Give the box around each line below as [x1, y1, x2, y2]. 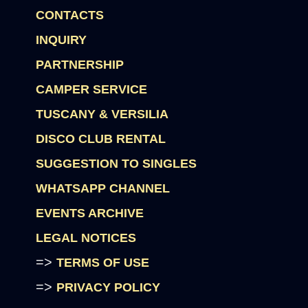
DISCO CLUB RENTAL [36, 132, 166, 146]
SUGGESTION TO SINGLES [36, 157, 197, 170]
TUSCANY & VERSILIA [36, 107, 169, 121]
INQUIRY [36, 33, 87, 47]
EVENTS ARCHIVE [36, 206, 144, 220]
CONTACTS [36, 8, 104, 22]
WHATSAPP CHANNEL [36, 181, 170, 195]
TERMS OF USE [56, 256, 150, 269]
